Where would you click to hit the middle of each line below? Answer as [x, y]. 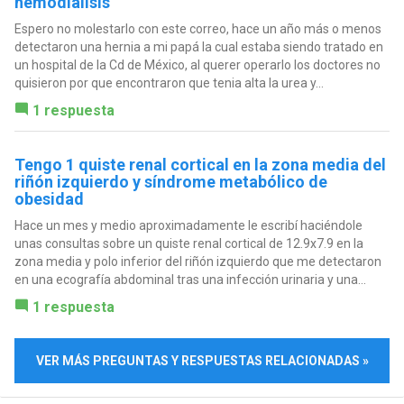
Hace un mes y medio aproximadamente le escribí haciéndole [188, 225]
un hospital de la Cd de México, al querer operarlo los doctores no [197, 64]
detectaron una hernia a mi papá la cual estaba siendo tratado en [198, 46]
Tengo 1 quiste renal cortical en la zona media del [200, 164]
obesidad [49, 198]
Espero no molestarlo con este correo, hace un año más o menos [197, 28]
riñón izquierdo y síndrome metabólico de [170, 181]
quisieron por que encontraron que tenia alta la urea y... [169, 83]
